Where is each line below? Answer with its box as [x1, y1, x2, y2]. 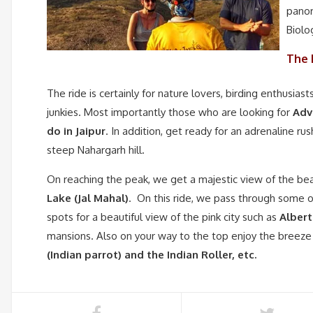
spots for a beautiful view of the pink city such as [47, 210, 279, 224]
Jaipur [75, 124, 105, 138]
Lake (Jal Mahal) [47, 191, 129, 205]
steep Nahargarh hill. [47, 143, 145, 156]
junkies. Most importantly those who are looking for [47, 105, 293, 119]
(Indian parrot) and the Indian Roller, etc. [47, 247, 256, 261]
